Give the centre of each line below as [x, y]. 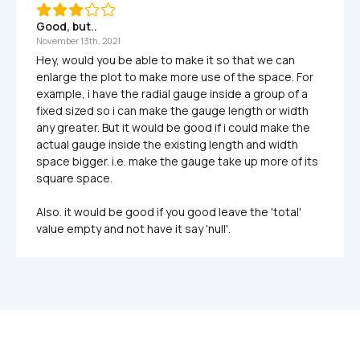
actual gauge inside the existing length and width [167, 145]
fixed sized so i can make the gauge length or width [172, 111]
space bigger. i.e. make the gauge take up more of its [177, 162]
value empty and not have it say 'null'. [133, 229]
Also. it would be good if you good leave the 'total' [169, 212]
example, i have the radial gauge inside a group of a [172, 94]
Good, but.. [67, 27]
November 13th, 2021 [78, 41]
